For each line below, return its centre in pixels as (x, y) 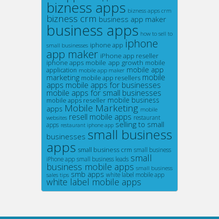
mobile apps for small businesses (104, 93)
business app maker (132, 19)
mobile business (133, 100)
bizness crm (72, 18)
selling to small (140, 124)
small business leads (103, 159)
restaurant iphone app (87, 125)
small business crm (105, 149)
